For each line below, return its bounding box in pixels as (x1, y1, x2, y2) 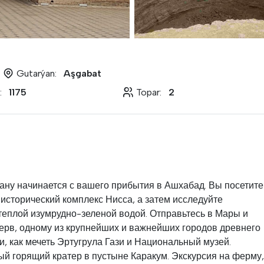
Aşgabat (63, 68, 101, 79)
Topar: (136, 87, 161, 98)
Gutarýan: (16, 68, 57, 79)
